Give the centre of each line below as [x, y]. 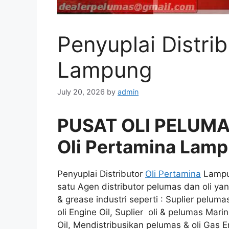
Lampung [105, 70]
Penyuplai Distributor [101, 174]
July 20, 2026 [81, 92]
